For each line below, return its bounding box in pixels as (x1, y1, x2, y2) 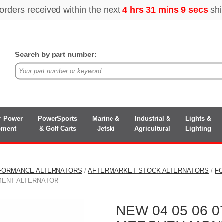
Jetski (97, 124, 115, 132)
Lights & (185, 114, 211, 122)
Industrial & (134, 114, 170, 122)
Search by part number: (15, 50, 97, 58)
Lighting (185, 124, 211, 132)
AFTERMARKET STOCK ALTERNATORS (88, 166, 209, 174)
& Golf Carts (39, 124, 76, 132)
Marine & (92, 114, 119, 122)
